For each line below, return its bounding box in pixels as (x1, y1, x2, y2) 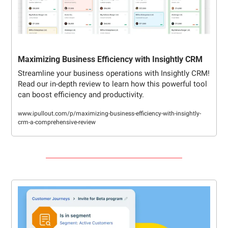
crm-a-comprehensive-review (18, 118, 96, 126)
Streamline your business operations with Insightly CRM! (18, 68, 210, 78)
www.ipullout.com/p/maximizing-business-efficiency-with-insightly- (18, 109, 201, 117)
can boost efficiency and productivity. (18, 90, 144, 99)
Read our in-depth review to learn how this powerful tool (18, 79, 207, 89)
